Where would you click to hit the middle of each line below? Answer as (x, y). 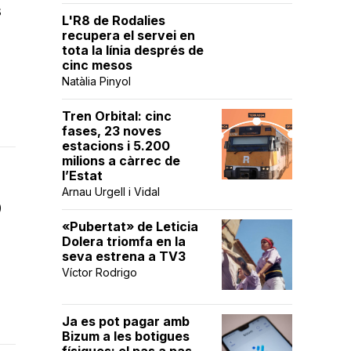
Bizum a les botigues (126, 336)
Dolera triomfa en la (124, 241)
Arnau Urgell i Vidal (111, 192)
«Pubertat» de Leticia (130, 226)
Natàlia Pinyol (96, 81)
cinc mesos (97, 65)
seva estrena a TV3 (124, 256)
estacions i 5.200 (116, 146)
